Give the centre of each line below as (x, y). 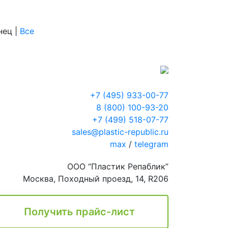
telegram (151, 144)
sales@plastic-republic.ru (120, 132)
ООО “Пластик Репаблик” (118, 167)
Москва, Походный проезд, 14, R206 (96, 179)
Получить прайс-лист (79, 212)
